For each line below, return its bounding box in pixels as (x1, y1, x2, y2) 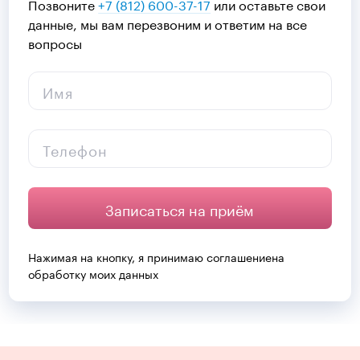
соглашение (207, 247, 272, 265)
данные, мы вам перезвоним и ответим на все (28, 13, 308, 33)
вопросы (28, 32, 83, 52)
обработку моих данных (28, 264, 159, 282)
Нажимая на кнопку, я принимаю (28, 247, 207, 265)
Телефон (43, 137, 108, 160)
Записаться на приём (105, 197, 255, 219)
